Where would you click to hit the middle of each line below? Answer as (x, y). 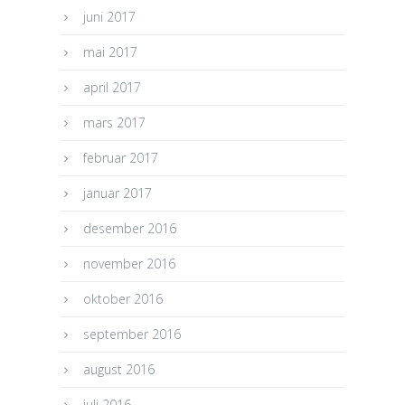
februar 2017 (121, 157)
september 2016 (132, 334)
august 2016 (119, 369)
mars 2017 (115, 122)
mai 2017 (111, 52)
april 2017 (113, 87)
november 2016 (130, 263)
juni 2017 (110, 16)
